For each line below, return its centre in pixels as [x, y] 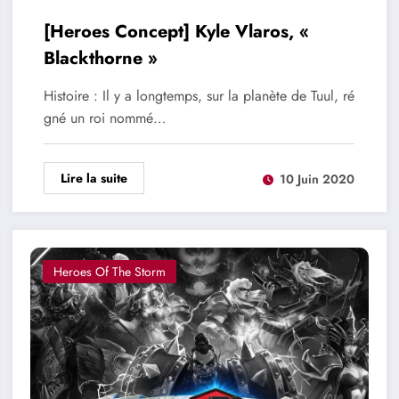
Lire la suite [94, 179]
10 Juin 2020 [317, 179]
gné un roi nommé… [104, 118]
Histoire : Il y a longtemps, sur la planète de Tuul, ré [199, 96]
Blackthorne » [100, 59]
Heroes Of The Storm [109, 272]
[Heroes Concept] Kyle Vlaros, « [176, 32]
